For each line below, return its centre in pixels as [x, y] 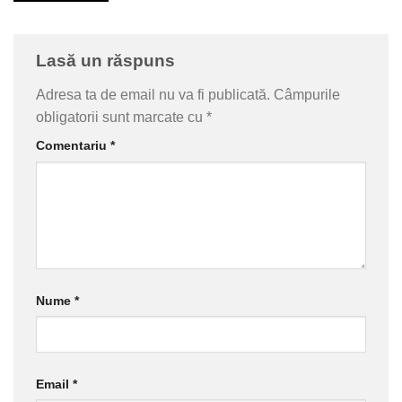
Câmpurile [307, 94]
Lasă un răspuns [108, 61]
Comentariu [73, 145]
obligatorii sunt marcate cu [121, 117]
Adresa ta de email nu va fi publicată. [153, 94]
